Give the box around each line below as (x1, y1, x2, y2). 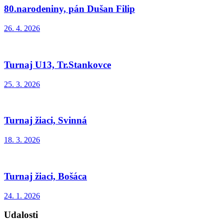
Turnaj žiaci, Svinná (4, 115, 87, 126)
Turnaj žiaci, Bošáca (4, 170, 87, 181)
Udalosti (4, 209, 38, 220)
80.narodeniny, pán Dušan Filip (4, 3, 135, 14)
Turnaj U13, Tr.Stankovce (4, 59, 111, 70)
